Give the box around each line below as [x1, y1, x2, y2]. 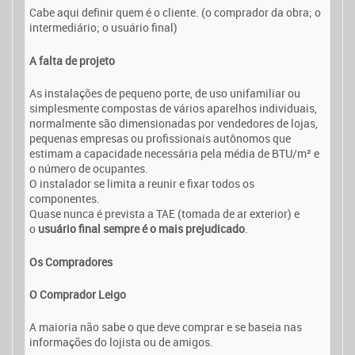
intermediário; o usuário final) [29, 20, 177, 36]
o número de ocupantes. [29, 161, 148, 177]
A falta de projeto [29, 52, 115, 68]
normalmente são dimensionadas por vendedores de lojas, [29, 116, 318, 132]
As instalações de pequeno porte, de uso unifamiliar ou [29, 86, 300, 101]
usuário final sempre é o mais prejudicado [38, 221, 245, 237]
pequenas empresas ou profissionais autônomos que [29, 131, 291, 147]
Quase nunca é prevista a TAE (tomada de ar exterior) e [29, 206, 300, 222]
